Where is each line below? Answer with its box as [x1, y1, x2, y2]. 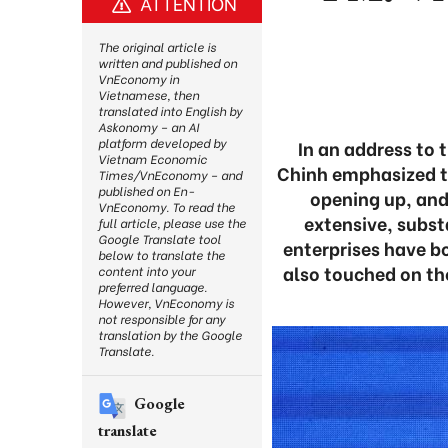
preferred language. [98, 278, 207, 295]
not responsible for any [98, 310, 225, 327]
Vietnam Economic [98, 150, 207, 167]
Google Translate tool [98, 230, 221, 247]
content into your [98, 262, 195, 279]
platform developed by [98, 134, 226, 151]
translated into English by [98, 102, 242, 119]
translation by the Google [98, 326, 242, 343]
